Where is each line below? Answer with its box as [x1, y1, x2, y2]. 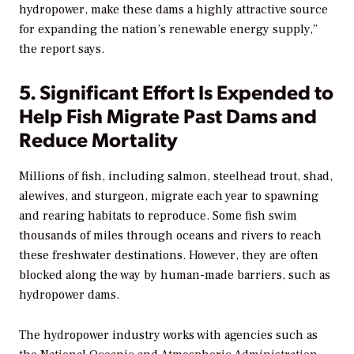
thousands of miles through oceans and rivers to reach [19, 228, 322, 244]
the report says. [19, 40, 104, 57]
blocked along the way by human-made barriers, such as [19, 267, 330, 284]
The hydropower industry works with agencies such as [19, 326, 318, 343]
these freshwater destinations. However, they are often [19, 247, 318, 264]
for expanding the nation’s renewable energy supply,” [19, 21, 318, 37]
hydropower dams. [19, 287, 119, 303]
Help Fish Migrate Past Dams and [19, 101, 317, 128]
